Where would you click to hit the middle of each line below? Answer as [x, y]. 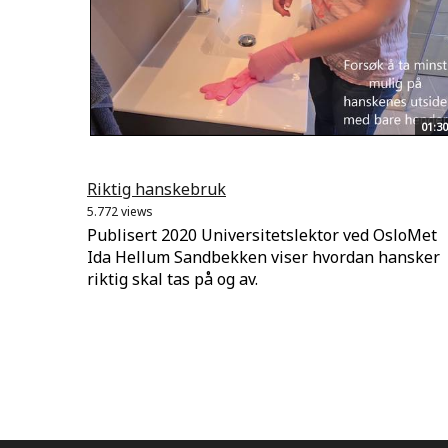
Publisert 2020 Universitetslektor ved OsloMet [262, 235]
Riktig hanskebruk [156, 189]
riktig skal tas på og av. [172, 279]
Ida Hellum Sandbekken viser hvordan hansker [263, 257]
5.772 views [120, 212]
